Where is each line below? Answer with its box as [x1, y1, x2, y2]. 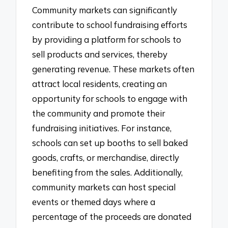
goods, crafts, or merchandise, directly [32, 152, 180, 163]
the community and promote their [32, 108, 165, 119]
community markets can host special [32, 182, 176, 193]
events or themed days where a [32, 196, 156, 208]
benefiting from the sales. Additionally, [32, 167, 183, 178]
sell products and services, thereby [32, 49, 168, 60]
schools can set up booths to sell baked [32, 137, 188, 149]
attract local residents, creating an [32, 78, 167, 90]
